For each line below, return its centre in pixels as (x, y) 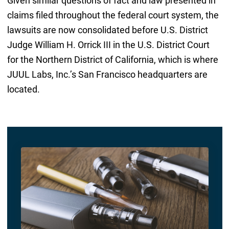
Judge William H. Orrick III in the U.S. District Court (108, 45)
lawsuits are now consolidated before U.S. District (107, 30)
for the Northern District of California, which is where (112, 60)
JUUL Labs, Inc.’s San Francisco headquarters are (107, 75)
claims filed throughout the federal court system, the (113, 15)
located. (23, 89)
